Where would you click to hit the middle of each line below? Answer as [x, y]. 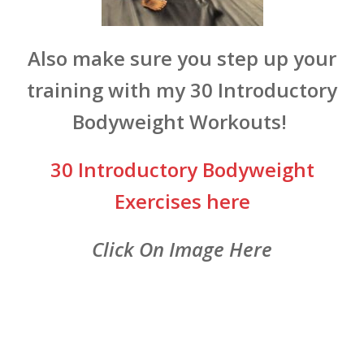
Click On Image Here [182, 249]
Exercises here [182, 201]
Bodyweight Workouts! [182, 122]
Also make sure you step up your [182, 58]
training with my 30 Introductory [182, 90]
